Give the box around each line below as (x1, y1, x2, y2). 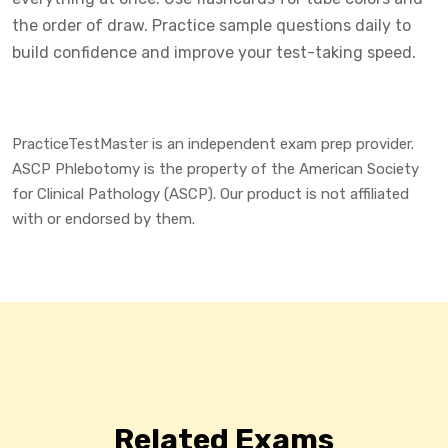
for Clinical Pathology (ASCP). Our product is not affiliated (12, 184, 409, 203)
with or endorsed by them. (12, 209, 195, 228)
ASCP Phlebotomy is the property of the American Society (12, 159, 419, 178)
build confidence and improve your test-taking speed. (12, 42, 416, 62)
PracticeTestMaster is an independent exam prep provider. (12, 134, 414, 153)
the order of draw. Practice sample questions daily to (12, 15, 411, 35)
